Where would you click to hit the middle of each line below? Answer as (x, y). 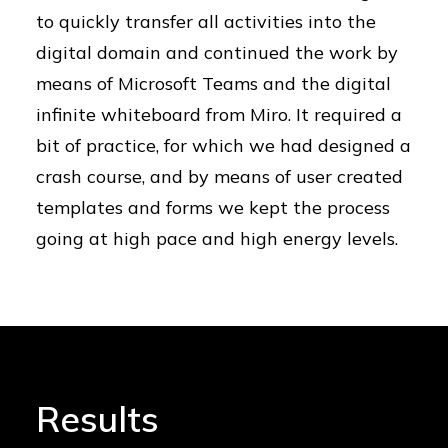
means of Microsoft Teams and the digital (213, 83)
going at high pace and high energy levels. (217, 238)
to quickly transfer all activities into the (206, 21)
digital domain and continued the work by (217, 52)
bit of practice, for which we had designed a (223, 145)
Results (97, 419)
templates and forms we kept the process (213, 207)
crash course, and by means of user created (219, 176)
